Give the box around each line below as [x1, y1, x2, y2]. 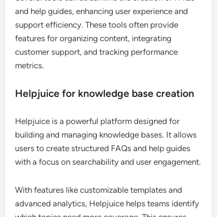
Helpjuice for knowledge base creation [15, 87, 195, 100]
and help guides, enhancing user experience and [15, 6, 188, 16]
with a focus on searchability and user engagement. [15, 157, 201, 167]
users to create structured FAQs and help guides [15, 143, 191, 154]
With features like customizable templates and [15, 185, 183, 195]
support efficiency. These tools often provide [15, 20, 179, 30]
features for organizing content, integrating [15, 33, 172, 44]
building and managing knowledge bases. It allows [15, 130, 197, 140]
